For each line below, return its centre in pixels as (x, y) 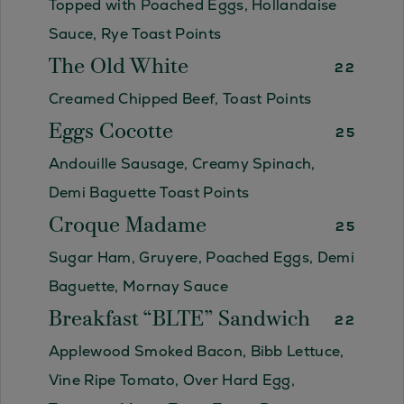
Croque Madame (127, 227)
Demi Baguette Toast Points (149, 193)
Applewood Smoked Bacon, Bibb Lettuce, (196, 352)
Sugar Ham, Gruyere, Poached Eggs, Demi (202, 258)
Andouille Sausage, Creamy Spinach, (182, 164)
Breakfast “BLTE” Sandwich (179, 321)
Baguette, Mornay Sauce (138, 287)
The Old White (118, 68)
